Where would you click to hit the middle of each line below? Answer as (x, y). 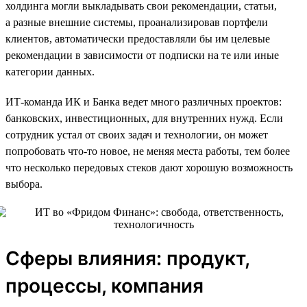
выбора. (24, 184)
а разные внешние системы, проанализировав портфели (137, 22)
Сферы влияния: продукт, (127, 258)
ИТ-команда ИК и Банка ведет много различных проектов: (144, 101)
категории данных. (50, 71)
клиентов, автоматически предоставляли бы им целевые (138, 38)
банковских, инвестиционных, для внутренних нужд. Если (144, 118)
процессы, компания (105, 285)
